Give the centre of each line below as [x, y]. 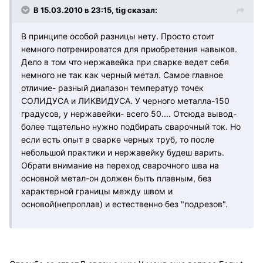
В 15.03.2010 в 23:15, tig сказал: [95, 10]
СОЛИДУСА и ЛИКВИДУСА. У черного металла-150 [125, 100]
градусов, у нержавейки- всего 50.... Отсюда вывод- [129, 113]
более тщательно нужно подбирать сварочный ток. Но [131, 126]
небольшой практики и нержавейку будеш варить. [123, 152]
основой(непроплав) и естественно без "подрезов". [124, 204]
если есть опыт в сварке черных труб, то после [118, 139]
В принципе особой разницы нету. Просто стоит [118, 36]
